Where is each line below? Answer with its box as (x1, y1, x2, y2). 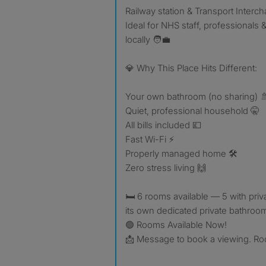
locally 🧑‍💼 (125, 34, 170, 45)
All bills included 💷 (125, 119, 201, 131)
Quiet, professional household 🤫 (125, 105, 259, 116)
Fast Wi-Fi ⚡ (125, 134, 175, 145)
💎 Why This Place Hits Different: (125, 62, 257, 74)
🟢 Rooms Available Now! (125, 219, 227, 230)
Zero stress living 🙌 (125, 162, 206, 173)
